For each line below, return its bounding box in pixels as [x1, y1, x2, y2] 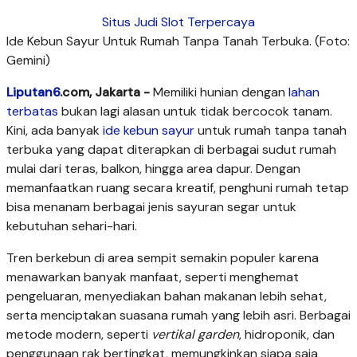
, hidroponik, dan [239, 326, 335, 343]
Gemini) [6, 52, 50, 69]
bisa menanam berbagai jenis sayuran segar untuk [6, 198, 296, 216]
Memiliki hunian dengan [150, 84, 288, 101]
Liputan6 [6, 84, 60, 101]
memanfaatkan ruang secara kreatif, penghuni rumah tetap [6, 179, 349, 197]
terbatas [6, 103, 58, 120]
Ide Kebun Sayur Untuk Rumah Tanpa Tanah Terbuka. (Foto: [6, 33, 350, 50]
